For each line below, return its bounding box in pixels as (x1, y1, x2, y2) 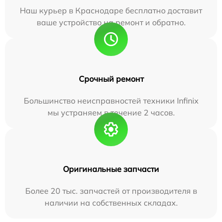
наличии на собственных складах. (44, 197, 178, 208)
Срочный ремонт (78, 73, 144, 84)
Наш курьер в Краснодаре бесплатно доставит (20, 5, 202, 15)
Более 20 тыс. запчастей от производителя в (25, 185, 197, 196)
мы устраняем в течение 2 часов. (47, 107, 175, 117)
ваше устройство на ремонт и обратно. (36, 17, 186, 27)
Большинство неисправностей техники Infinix (23, 95, 199, 106)
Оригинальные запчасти (63, 164, 159, 174)
